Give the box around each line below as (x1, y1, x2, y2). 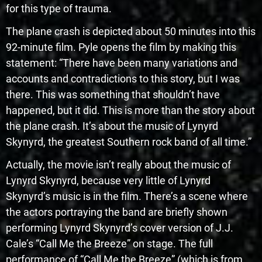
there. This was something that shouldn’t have (6, 88, 220, 101)
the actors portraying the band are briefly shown (6, 205, 227, 218)
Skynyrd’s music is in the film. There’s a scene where (6, 189, 248, 202)
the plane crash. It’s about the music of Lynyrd (6, 119, 218, 132)
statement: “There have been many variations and (6, 56, 237, 69)
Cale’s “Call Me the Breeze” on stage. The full (6, 237, 213, 250)
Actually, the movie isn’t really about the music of (6, 158, 231, 171)
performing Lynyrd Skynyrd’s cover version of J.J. (6, 221, 233, 234)
